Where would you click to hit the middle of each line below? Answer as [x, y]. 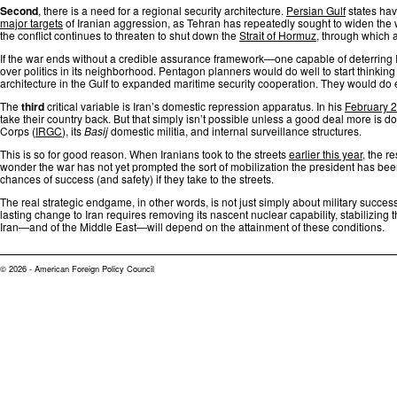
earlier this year [326, 153]
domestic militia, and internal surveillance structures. [235, 130]
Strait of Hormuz [278, 35]
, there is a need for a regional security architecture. [162, 10]
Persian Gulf [316, 10]
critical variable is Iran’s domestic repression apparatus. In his [195, 105]
